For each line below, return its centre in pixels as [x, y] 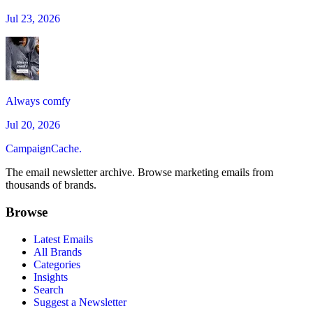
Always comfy [38, 101]
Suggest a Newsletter [80, 302]
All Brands [58, 252]
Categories [57, 264]
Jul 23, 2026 [33, 19]
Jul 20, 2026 [33, 125]
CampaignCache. [44, 149]
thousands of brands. [51, 185]
